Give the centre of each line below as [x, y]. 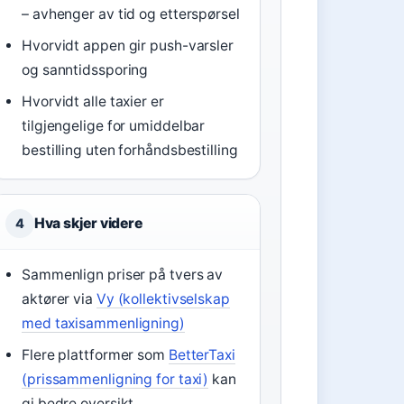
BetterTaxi [202, 355]
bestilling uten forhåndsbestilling [130, 150]
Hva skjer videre [88, 223]
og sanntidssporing [85, 70]
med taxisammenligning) [103, 323]
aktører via [59, 299]
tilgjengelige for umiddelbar [114, 126]
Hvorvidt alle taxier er [93, 101]
